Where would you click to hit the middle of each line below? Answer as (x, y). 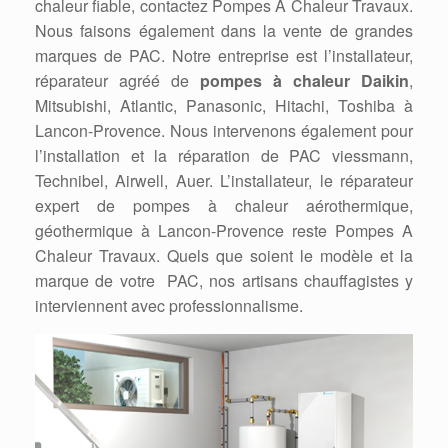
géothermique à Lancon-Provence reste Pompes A (224, 231)
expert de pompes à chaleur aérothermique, (224, 206)
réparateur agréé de (117, 81)
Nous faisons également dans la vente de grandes (224, 31)
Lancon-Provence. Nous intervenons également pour (224, 131)
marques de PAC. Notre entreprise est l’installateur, (224, 56)
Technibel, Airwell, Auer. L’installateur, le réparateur (224, 181)
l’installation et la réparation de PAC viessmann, (224, 156)
